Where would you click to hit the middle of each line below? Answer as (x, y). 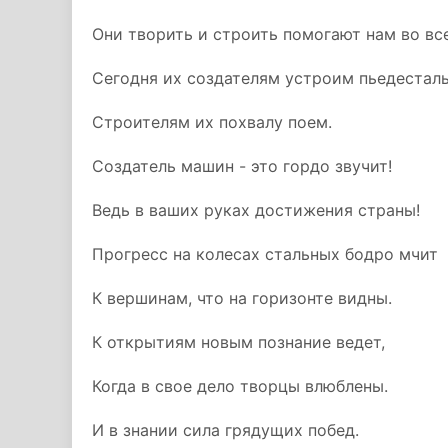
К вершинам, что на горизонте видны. (242, 298)
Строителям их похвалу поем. (212, 122)
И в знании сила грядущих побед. (225, 430)
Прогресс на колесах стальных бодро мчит (265, 254)
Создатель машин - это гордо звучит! (242, 166)
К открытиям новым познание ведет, (238, 342)
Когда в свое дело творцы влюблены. (240, 386)
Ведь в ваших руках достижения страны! (256, 210)
